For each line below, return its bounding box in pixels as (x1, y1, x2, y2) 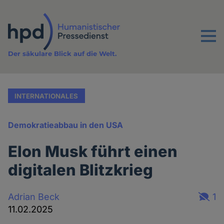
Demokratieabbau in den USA (8, 120, 123, 130)
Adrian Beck (8, 191, 60, 202)
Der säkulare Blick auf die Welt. (8, 49, 117, 58)
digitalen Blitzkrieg (8, 160, 153, 179)
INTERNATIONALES (14, 91, 78, 100)
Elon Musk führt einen (8, 142, 178, 161)
